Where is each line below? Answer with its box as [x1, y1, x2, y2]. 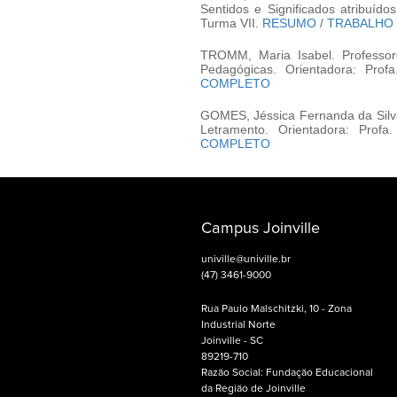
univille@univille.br [200, 254, 291, 266]
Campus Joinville [200, 221, 320, 237]
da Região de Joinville [200, 384, 306, 395]
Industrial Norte [200, 320, 276, 331]
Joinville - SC [200, 336, 263, 347]
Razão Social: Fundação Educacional [200, 368, 373, 379]
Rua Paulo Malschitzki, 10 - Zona [200, 304, 352, 315]
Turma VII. [199, 16, 262, 31]
